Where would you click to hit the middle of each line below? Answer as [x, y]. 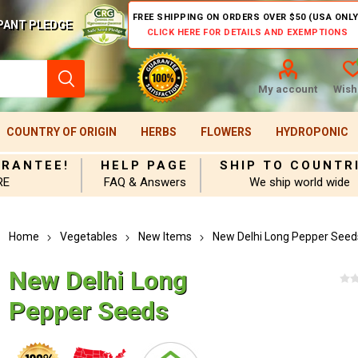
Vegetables [89, 237]
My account [287, 89]
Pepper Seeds [89, 311]
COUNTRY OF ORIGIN [61, 132]
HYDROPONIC [312, 132]
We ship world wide [300, 182]
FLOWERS [226, 132]
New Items [165, 237]
